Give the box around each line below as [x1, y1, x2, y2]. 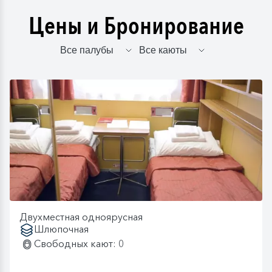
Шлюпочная [34, 223, 89, 236]
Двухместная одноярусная [19, 211, 143, 223]
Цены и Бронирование [28, 10, 244, 44]
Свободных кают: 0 [34, 237, 124, 250]
